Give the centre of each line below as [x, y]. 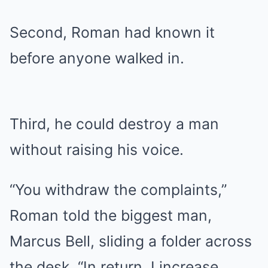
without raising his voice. [97, 150]
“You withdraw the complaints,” [118, 190]
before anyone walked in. [97, 58]
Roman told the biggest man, [111, 215]
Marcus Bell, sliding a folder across [131, 241]
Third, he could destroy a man [114, 124]
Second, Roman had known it [112, 32]
